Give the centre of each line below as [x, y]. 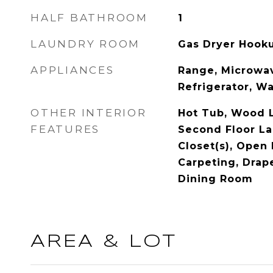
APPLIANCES [73, 70]
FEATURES [65, 129]
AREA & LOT [104, 242]
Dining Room [215, 179]
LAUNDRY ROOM [85, 44]
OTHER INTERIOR [89, 113]
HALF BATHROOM [89, 18]
